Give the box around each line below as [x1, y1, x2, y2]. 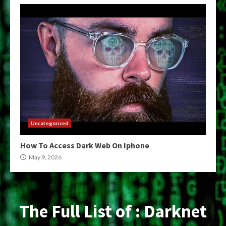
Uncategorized [31, 120, 69, 126]
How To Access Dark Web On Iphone [20, 140, 149, 150]
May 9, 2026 [28, 153, 62, 161]
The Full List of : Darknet [19, 200, 207, 222]
